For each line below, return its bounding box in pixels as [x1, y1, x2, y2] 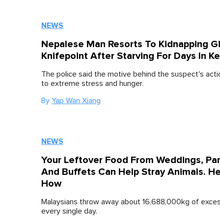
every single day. [41, 207, 97, 215]
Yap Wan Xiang [52, 97, 101, 105]
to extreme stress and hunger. [41, 80, 143, 87]
